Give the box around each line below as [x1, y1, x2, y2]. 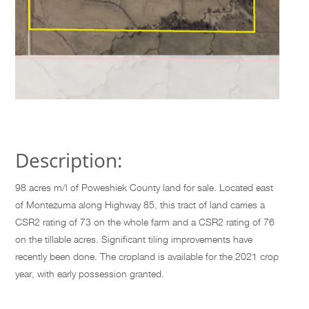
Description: [15, 147, 123, 174]
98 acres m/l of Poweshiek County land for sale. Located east [15, 181, 274, 194]
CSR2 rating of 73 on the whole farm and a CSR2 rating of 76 [15, 216, 275, 228]
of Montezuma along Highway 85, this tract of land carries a [15, 199, 266, 211]
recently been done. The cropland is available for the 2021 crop [15, 250, 279, 263]
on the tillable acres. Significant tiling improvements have [15, 233, 253, 246]
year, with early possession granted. [15, 268, 165, 280]
